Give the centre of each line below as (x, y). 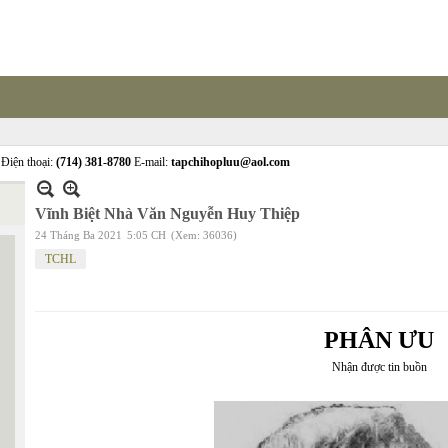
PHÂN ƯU (379, 340)
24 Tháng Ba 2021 (78, 235)
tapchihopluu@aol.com (230, 162)
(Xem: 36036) (204, 235)
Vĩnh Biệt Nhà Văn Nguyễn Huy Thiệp (167, 213)
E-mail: (151, 162)
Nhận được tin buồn (379, 367)
